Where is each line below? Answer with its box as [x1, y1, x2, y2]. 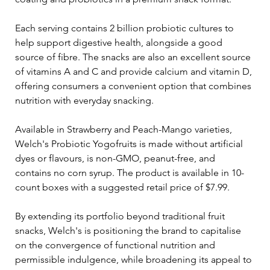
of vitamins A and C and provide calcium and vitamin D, [15, 65, 254, 77]
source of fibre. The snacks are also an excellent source [15, 51, 253, 63]
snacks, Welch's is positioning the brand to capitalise [15, 224, 243, 236]
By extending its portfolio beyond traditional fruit [15, 210, 227, 222]
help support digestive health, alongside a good [15, 36, 225, 48]
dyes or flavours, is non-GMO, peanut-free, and [15, 152, 218, 164]
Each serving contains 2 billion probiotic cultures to [15, 22, 236, 34]
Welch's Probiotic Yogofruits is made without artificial [15, 137, 245, 149]
